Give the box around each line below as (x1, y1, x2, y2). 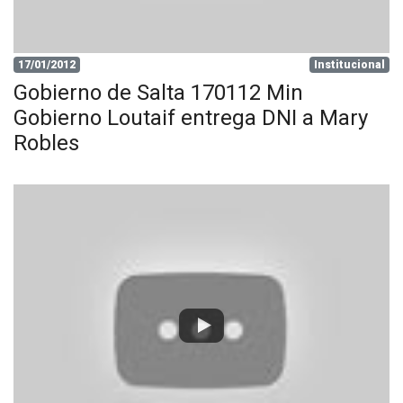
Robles (13, 130, 79, 156)
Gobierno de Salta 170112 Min (13, 80, 303, 105)
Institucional (314, 58, 386, 71)
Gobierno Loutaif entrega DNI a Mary (13, 105, 368, 130)
